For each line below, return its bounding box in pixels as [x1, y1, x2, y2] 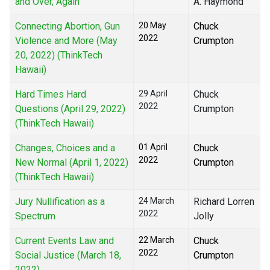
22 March [139, 235, 174, 245]
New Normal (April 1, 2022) [15, 157, 128, 169]
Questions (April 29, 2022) [15, 103, 125, 115]
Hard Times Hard [15, 89, 86, 101]
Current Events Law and [15, 235, 114, 247]
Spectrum [15, 210, 55, 222]
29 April [139, 89, 168, 99]
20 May [139, 20, 166, 31]
